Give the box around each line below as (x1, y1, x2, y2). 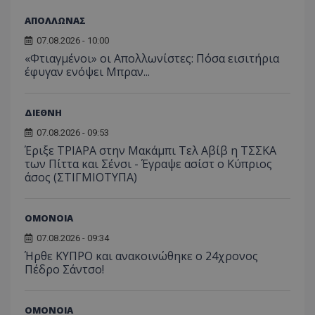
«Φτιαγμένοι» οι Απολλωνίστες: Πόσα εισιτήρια (25, 50, 279, 66)
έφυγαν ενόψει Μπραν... (25, 63, 150, 79)
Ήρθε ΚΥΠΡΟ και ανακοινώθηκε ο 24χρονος (25, 247, 258, 264)
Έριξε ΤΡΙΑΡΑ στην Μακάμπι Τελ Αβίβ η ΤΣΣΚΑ (25, 142, 276, 158)
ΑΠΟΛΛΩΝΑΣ (25, 13, 86, 27)
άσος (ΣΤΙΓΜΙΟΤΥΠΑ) (25, 169, 137, 185)
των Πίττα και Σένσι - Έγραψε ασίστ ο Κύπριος (25, 155, 272, 172)
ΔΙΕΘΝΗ (25, 105, 62, 119)
